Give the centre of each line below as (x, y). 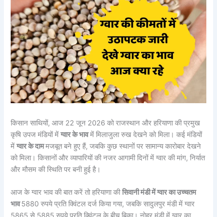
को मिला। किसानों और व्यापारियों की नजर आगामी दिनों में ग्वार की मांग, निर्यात (108, 158)
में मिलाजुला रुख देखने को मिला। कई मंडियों (145, 135)
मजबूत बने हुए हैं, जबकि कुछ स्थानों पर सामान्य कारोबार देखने (124, 147)
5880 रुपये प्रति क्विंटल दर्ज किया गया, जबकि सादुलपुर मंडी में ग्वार (108, 204)
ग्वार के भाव (75, 135)
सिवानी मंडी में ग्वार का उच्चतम (159, 193)
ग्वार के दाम (31, 147)
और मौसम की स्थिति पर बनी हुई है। (56, 170)
